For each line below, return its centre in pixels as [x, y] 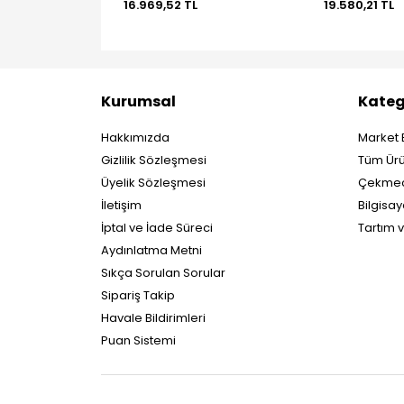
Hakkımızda [135, 137]
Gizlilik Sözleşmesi [154, 160]
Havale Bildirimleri [153, 317]
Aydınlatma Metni [151, 250]
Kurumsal [138, 101]
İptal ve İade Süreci [157, 227]
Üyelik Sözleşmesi [153, 182]
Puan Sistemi [138, 340]
